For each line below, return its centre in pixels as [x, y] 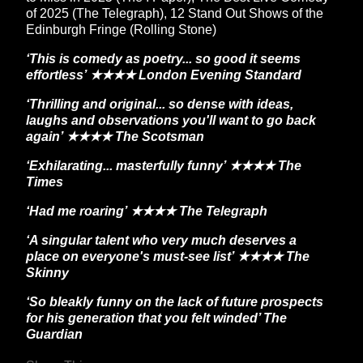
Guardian [54, 334]
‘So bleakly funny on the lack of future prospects [175, 302]
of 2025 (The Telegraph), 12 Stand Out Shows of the [175, 13]
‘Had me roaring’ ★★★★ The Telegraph [147, 211]
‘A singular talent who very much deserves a [161, 240]
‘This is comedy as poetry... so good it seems [163, 59]
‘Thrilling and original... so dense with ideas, [160, 104]
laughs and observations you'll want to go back [171, 120]
